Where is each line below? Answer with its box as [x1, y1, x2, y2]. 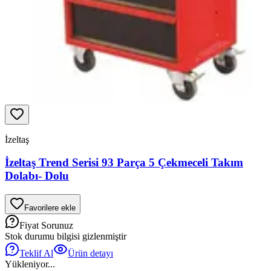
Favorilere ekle [24, 203, 76, 213]
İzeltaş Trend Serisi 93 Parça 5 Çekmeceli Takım [5, 156, 243, 169]
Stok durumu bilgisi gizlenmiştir [5, 231, 126, 242]
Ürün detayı [68, 248, 113, 259]
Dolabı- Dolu [5, 169, 69, 183]
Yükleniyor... [5, 259, 55, 270]
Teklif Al [19, 248, 53, 259]
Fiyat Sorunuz [19, 220, 73, 231]
